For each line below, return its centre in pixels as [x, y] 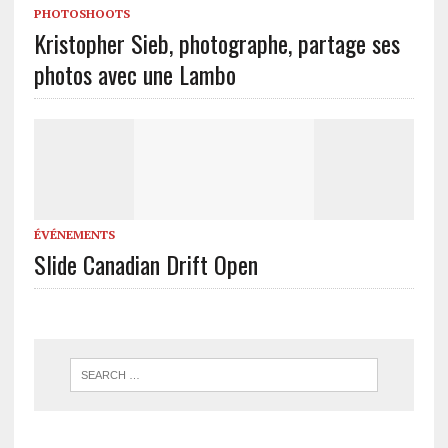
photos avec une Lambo [134, 73]
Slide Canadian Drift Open [145, 263]
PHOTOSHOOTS [81, 13]
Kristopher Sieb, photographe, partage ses [216, 42]
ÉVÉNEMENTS [74, 234]
